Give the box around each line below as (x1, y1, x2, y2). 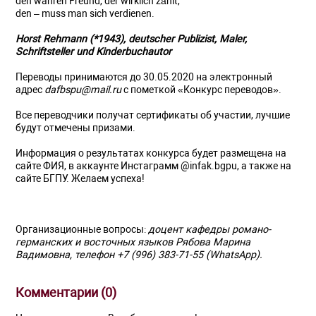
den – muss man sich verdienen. (16, 8, 155, 20)
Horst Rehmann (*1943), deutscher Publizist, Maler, (16, 33, 248, 45)
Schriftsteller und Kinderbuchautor (16, 46, 172, 58)
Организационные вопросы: (16, 224, 149, 236)
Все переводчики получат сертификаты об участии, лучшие (16, 109, 291, 121)
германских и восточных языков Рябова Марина (16, 236, 251, 248)
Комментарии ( (16, 285, 106, 300)
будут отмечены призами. (16, 122, 136, 134)
